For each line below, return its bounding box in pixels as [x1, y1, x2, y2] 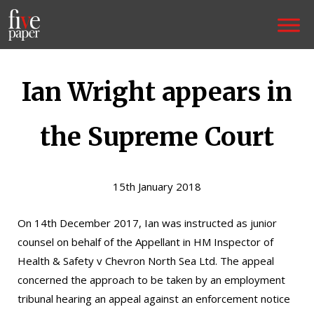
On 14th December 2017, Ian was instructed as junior [18, 216, 277, 230]
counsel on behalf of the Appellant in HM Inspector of [18, 235, 273, 249]
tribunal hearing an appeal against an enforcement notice [18, 292, 290, 306]
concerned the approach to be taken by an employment [18, 273, 285, 287]
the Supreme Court [40, 121, 274, 153]
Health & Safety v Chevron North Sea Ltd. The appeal [18, 254, 274, 268]
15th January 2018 [113, 179, 201, 193]
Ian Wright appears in [22, 76, 292, 108]
